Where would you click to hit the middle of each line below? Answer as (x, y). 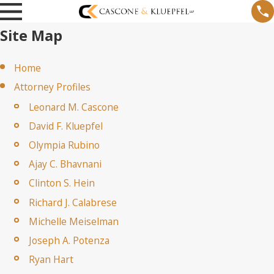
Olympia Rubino (64, 145)
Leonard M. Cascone (73, 107)
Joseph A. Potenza (69, 240)
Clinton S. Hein (61, 183)
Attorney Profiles (53, 87)
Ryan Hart (51, 259)
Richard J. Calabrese (72, 202)
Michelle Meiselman (73, 221)
